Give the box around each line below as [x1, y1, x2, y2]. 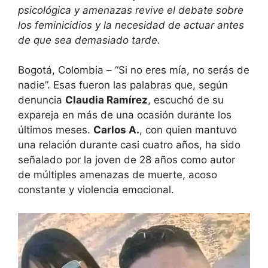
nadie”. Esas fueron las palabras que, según [18, 79, 228, 92]
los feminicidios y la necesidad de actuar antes [18, 19, 244, 31]
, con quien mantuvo [139, 124, 237, 136]
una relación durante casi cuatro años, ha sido [18, 139, 240, 151]
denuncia [18, 94, 65, 106]
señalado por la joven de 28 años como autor [18, 154, 235, 166]
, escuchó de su [148, 94, 224, 106]
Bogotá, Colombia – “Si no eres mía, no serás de [18, 64, 249, 77]
